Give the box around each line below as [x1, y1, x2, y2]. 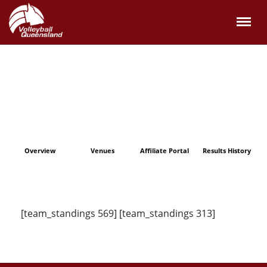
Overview [24, 146, 56, 155]
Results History [203, 146, 252, 155]
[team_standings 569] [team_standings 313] [21, 207, 215, 220]
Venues [90, 146, 114, 155]
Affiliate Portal [140, 146, 190, 155]
